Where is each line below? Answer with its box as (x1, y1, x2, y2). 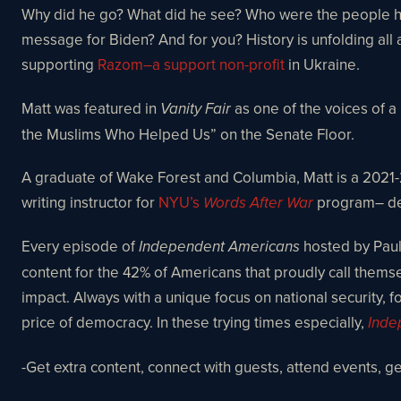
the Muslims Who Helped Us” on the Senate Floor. (21, 123, 358, 145)
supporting (21, 54, 98, 76)
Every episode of (21, 235, 139, 258)
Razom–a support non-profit (98, 54, 285, 76)
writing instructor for (21, 192, 158, 214)
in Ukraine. (285, 54, 363, 76)
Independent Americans (139, 238, 300, 257)
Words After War (203, 194, 313, 213)
